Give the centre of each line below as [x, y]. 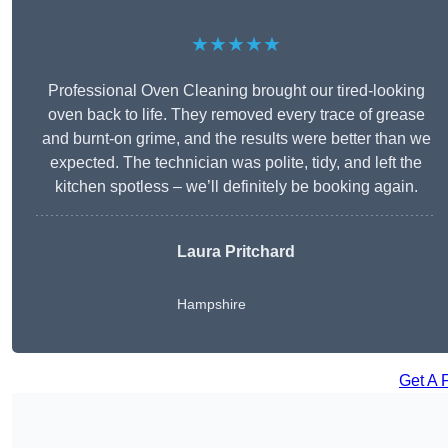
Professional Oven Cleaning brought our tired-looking [236, 91]
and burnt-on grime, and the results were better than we [236, 139]
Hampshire [211, 304]
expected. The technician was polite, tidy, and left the [236, 163]
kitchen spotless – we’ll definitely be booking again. [236, 187]
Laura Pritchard [236, 252]
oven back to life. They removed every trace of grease [236, 115]
